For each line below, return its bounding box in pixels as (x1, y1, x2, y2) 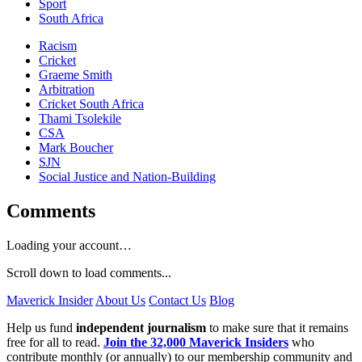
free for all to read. (6, 335, 103, 349)
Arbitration (39, 82, 95, 97)
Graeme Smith (39, 68, 112, 82)
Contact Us (149, 293, 206, 307)
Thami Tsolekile (39, 112, 121, 126)
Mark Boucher (39, 141, 113, 155)
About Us (95, 293, 145, 307)
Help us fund (6, 320, 76, 335)
